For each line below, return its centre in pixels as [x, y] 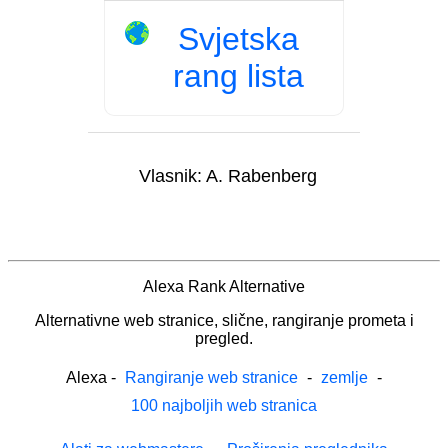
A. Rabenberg [261, 175]
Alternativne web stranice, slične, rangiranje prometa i [224, 320]
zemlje [344, 377]
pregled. [224, 338]
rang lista [238, 75]
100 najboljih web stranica [224, 405]
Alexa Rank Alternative [224, 286]
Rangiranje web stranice [211, 377]
